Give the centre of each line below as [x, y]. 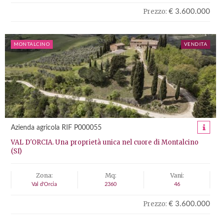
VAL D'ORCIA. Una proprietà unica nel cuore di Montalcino [105, 142]
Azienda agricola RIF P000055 [56, 128]
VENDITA [195, 44]
